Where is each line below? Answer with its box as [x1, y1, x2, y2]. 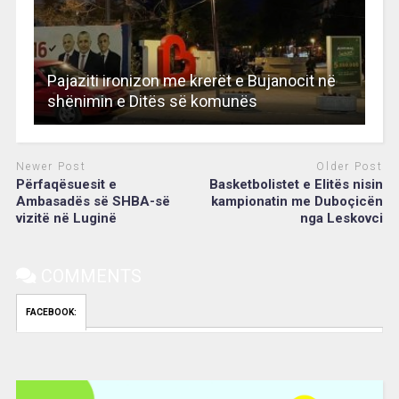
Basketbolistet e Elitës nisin [209, 176, 384, 192]
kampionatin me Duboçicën [211, 193, 384, 209]
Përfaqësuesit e [15, 176, 117, 192]
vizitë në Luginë [15, 210, 117, 226]
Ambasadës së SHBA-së [15, 193, 170, 209]
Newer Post [15, 159, 86, 173]
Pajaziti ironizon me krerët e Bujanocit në [46, 70, 336, 90]
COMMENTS [36, 265, 142, 287]
